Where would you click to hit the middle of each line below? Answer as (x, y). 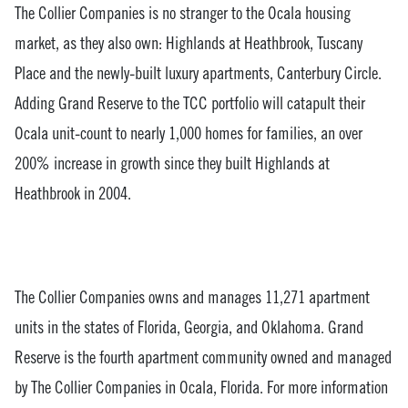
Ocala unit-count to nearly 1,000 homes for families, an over (189, 133)
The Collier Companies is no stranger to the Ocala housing (183, 12)
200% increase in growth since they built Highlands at (172, 163)
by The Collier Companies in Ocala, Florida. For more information (201, 387)
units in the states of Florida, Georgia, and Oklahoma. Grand (189, 326)
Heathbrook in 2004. (73, 193)
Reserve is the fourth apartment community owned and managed (203, 357)
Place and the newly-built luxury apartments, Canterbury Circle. (198, 72)
